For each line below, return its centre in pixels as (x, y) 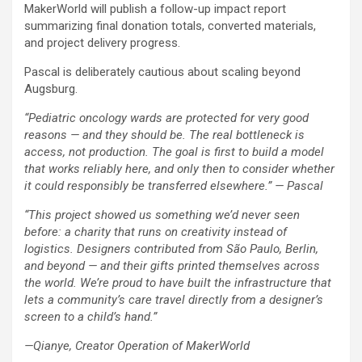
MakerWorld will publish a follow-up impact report (155, 9)
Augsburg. (51, 89)
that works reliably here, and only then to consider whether (179, 169)
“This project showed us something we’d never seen (162, 215)
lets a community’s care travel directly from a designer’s (174, 300)
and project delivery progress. (102, 43)
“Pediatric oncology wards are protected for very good (166, 118)
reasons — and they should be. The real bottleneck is (164, 135)
